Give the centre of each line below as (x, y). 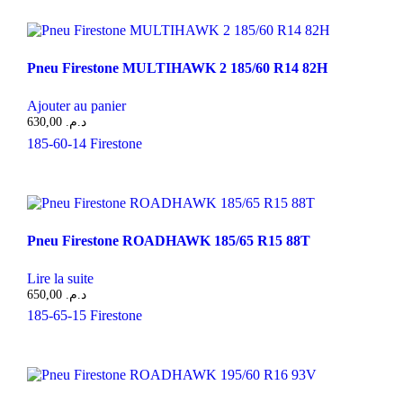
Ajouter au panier (76, 105)
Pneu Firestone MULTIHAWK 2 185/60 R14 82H (177, 67)
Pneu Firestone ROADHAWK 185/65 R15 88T (168, 240)
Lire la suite (60, 278)
